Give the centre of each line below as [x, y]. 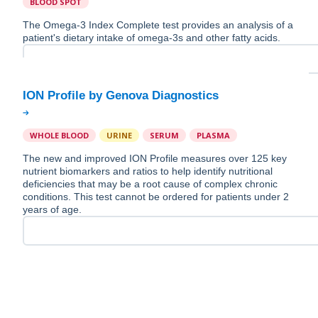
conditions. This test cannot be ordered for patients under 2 [156, 197]
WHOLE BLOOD [59, 136]
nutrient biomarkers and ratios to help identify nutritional [148, 171]
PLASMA [213, 136]
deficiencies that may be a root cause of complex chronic [150, 184]
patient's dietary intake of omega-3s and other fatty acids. [152, 38]
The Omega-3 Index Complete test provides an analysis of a [158, 25]
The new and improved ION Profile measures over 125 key [155, 159]
